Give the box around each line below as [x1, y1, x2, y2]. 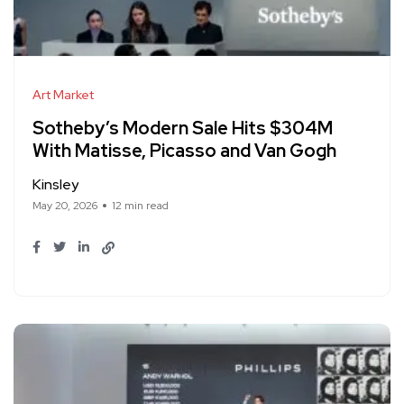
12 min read [112, 198, 169, 214]
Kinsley [32, 175, 78, 195]
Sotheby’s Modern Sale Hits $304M [32, 116, 333, 141]
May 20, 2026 [32, 198, 97, 214]
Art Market [32, 87, 94, 104]
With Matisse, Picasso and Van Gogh [32, 139, 336, 163]
